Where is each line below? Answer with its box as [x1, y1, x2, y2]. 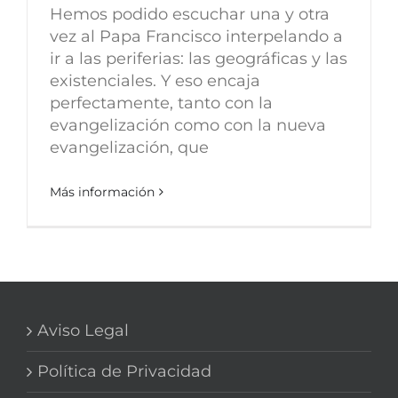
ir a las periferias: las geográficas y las [50, 48, 347, 68]
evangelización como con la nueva [50, 115, 326, 135]
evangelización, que [50, 137, 209, 157]
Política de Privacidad [37, 361, 211, 381]
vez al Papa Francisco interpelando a [50, 26, 343, 46]
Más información [50, 183, 155, 200]
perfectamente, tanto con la [50, 92, 273, 113]
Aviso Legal [37, 320, 129, 340]
